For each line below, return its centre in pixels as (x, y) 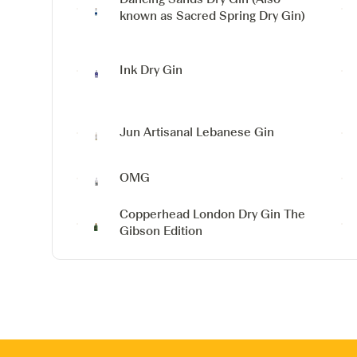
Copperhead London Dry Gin (200, 214)
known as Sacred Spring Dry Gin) (213, 16)
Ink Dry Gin (151, 70)
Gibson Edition (161, 231)
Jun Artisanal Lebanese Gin (197, 132)
